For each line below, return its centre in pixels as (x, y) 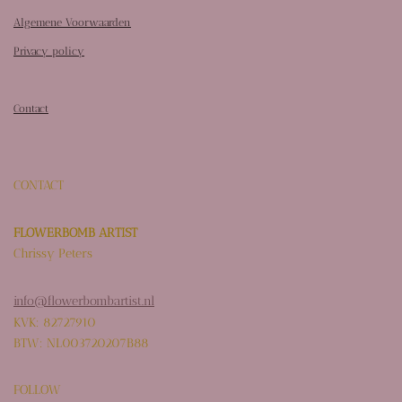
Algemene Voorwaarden (72, 23)
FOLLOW (37, 390)
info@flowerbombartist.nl (84, 301)
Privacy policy (49, 52)
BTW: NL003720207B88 (81, 343)
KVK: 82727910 (55, 322)
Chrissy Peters (53, 253)
